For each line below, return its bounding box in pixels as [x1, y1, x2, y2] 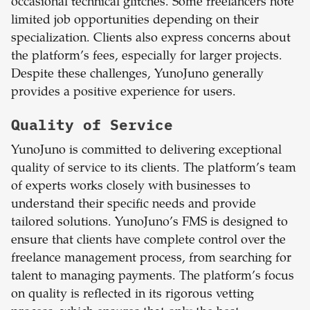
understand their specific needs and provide [11, 199, 256, 212]
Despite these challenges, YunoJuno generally [11, 69, 264, 82]
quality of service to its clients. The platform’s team [11, 163, 296, 176]
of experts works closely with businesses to [11, 181, 250, 194]
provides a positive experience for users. [11, 86, 236, 100]
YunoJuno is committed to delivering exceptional [11, 145, 282, 158]
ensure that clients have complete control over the [11, 235, 286, 248]
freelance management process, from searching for [11, 253, 291, 266]
